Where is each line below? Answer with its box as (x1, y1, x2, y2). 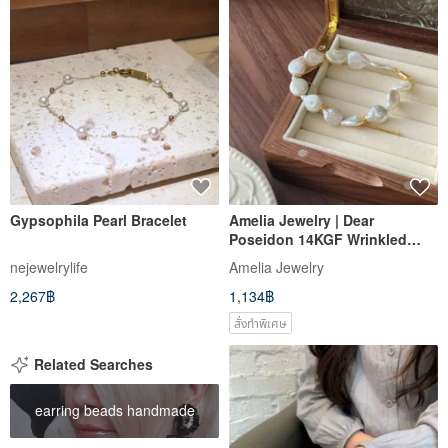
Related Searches (34, 353, 153, 374)
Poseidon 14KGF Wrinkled (229, 228, 407, 249)
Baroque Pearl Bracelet (229, 247, 385, 268)
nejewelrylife (10, 256, 88, 277)
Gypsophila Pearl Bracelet (10, 209, 187, 230)
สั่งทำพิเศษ (234, 313, 287, 331)
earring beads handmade (34, 400, 195, 421)
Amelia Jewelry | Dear (229, 209, 374, 230)
